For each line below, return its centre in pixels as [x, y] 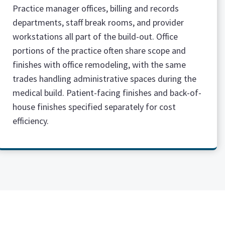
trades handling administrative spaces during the [104, 79]
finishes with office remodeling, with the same [99, 65]
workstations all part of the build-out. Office [95, 36]
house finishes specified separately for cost [94, 107]
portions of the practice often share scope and [99, 50]
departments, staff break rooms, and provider [98, 22]
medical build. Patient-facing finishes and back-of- [107, 93]
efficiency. [30, 121]
